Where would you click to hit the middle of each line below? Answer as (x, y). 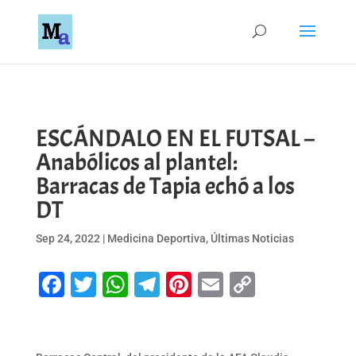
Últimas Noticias (252, 238)
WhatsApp (186, 284)
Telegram (213, 284)
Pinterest (242, 284)
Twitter (136, 284)
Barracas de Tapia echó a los (165, 186)
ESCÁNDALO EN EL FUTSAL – (175, 138)
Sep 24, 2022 (68, 238)
